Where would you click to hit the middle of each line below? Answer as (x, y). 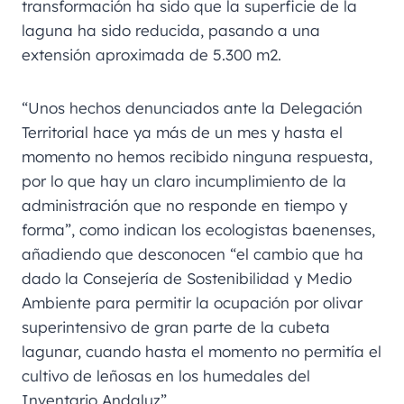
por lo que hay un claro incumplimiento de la (184, 180)
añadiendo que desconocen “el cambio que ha (193, 253)
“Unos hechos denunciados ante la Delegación (192, 107)
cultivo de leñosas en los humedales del (166, 375)
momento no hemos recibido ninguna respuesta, (197, 156)
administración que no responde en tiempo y (184, 205)
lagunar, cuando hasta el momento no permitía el (202, 351)
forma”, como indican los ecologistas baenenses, (198, 229)
